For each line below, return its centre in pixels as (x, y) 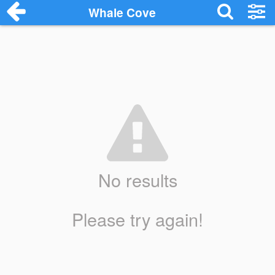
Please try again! (137, 219)
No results (137, 180)
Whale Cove (122, 12)
